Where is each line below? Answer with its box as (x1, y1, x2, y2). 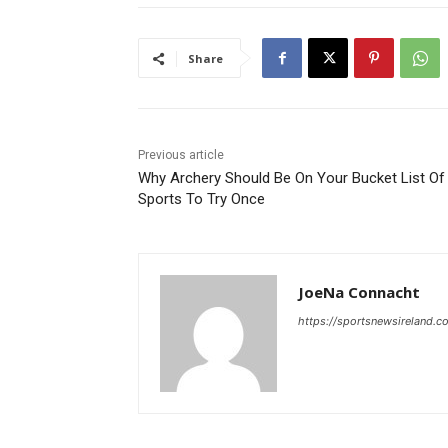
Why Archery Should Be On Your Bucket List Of (138, 169, 445, 188)
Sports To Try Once (138, 190, 265, 209)
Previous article (138, 148, 224, 163)
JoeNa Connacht (298, 282, 420, 303)
